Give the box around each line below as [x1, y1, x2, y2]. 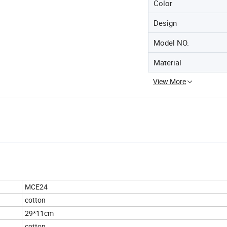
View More [153, 77, 186, 86]
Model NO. [154, 37, 189, 48]
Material [154, 57, 181, 67]
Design [154, 18, 177, 28]
